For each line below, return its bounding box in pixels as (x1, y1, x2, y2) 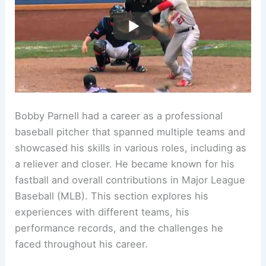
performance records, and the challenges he (15, 222, 224, 235)
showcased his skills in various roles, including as (15, 142, 247, 154)
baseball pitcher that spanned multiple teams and (15, 126, 246, 138)
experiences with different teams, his (15, 206, 190, 218)
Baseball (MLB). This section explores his (15, 190, 209, 202)
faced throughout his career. (15, 238, 148, 251)
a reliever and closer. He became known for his (15, 158, 235, 170)
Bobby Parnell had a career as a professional (15, 110, 223, 122)
